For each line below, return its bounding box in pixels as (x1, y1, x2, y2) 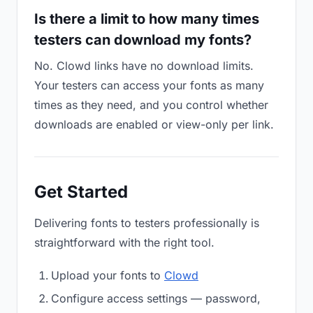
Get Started (34, 182, 128, 202)
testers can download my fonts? (34, 31, 252, 48)
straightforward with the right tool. (34, 235, 214, 249)
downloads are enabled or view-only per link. (34, 117, 274, 131)
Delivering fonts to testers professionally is (34, 216, 259, 230)
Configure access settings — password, (51, 291, 261, 306)
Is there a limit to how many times (34, 10, 259, 27)
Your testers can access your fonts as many (34, 78, 264, 92)
